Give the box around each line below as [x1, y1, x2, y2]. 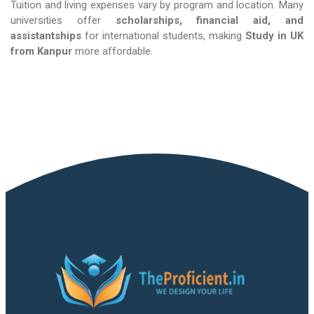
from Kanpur [11, 45, 72, 57]
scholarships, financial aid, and [115, 14, 304, 27]
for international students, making [81, 29, 245, 42]
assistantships [11, 29, 81, 42]
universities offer [11, 14, 116, 27]
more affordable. [72, 45, 153, 57]
